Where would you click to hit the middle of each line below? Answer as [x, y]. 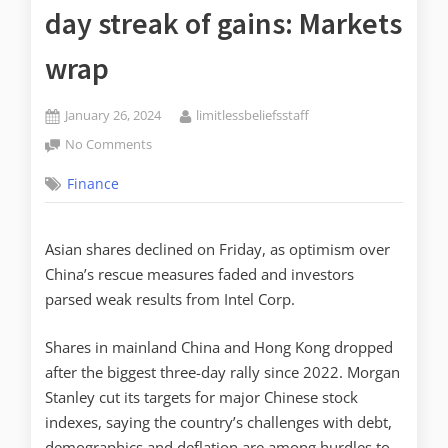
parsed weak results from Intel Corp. [170, 299]
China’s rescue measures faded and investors [199, 274]
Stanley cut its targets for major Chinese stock [201, 396]
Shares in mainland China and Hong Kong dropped [219, 346]
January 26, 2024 [113, 115]
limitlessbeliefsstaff [252, 115]
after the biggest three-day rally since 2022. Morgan [222, 371]
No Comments [109, 143]
